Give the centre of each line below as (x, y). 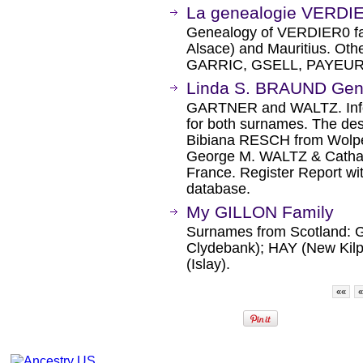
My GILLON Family (260, 212)
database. (218, 189)
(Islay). (208, 264)
